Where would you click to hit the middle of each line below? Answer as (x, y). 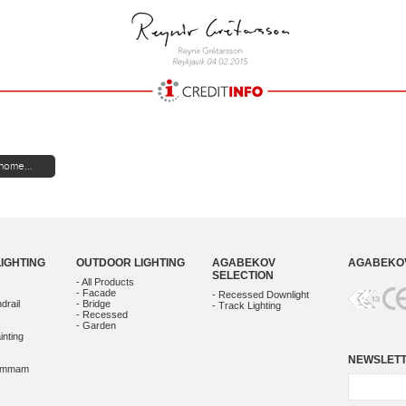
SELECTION (243, 275)
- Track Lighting (246, 305)
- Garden (96, 325)
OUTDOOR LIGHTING (130, 262)
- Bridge (93, 304)
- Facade (96, 293)
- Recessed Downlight (261, 295)
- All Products (105, 282)
